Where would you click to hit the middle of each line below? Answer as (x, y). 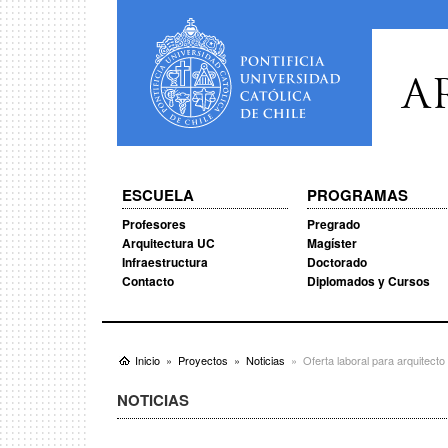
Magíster (331, 243)
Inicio (147, 360)
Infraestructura (165, 262)
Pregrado (333, 224)
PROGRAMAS (357, 195)
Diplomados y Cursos (368, 281)
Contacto (148, 281)
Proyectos (203, 360)
